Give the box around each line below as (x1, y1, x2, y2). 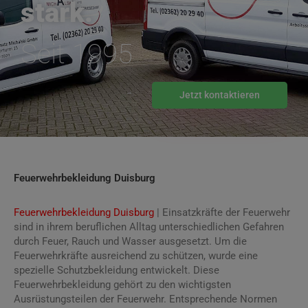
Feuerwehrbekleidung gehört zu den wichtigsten (14, 278, 231, 291)
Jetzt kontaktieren (179, 89, 260, 100)
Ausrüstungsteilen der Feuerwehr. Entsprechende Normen (14, 292, 277, 305)
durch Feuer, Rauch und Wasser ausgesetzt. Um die (14, 234, 247, 247)
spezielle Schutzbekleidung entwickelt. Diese (14, 263, 219, 276)
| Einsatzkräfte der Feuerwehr (154, 206, 290, 219)
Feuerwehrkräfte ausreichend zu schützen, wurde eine (14, 249, 258, 262)
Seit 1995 (21, 37, 133, 70)
